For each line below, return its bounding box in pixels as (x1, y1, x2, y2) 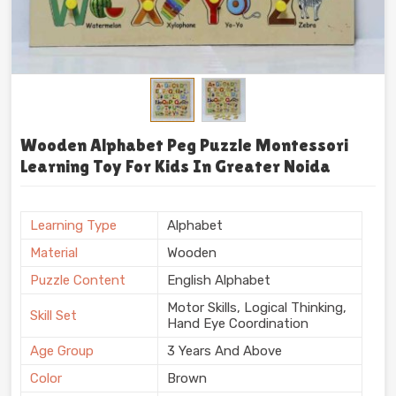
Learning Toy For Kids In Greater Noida (20, 156, 331, 176)
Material (30, 244, 78, 261)
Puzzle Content (30, 271, 126, 288)
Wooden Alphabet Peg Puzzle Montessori (20, 134, 348, 155)
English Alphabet (167, 271, 270, 288)
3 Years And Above (167, 342, 282, 359)
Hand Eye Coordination (167, 315, 308, 331)
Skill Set (30, 307, 77, 324)
